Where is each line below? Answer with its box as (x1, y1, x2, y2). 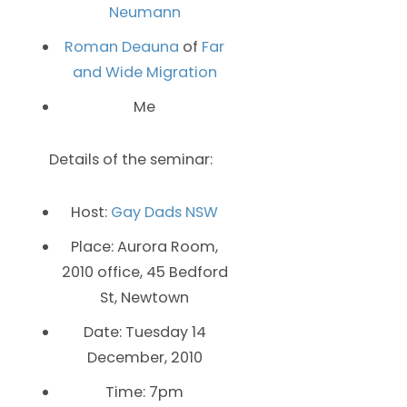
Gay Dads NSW (111, 201, 218, 223)
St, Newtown (100, 286, 189, 308)
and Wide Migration (72, 61, 217, 83)
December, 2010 (86, 346, 203, 368)
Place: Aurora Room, (71, 235, 218, 257)
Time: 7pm (105, 381, 184, 402)
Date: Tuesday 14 (83, 321, 206, 342)
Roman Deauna (65, 35, 179, 57)
